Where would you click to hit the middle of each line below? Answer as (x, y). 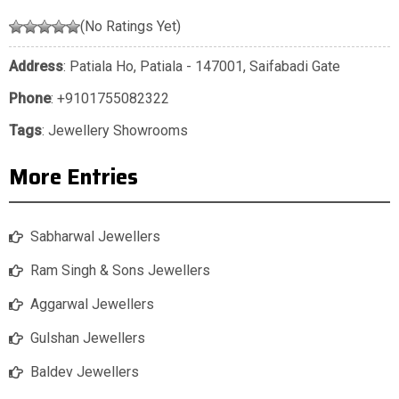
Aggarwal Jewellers (92, 305)
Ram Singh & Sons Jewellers (120, 271)
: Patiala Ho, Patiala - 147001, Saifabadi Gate (202, 67)
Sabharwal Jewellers (95, 237)
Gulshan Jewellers (88, 338)
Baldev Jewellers (85, 372)
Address (36, 67)
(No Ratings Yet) (130, 27)
